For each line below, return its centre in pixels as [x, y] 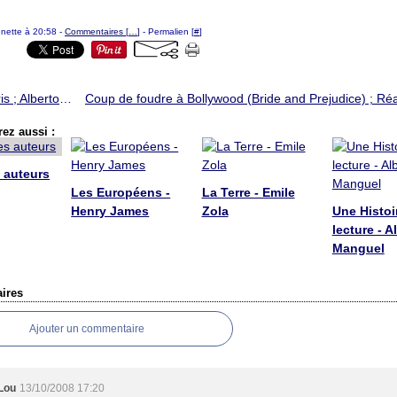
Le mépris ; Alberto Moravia [66, 98]
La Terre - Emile [248, 192]
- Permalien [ [167, 31]
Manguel [358, 248]
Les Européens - [121, 192]
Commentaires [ [97, 31]
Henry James [110, 211]
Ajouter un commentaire [87, 329]
